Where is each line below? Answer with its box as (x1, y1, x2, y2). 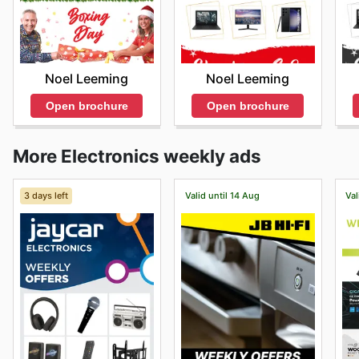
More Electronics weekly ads (13, 145, 261, 167)
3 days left (23, 190, 68, 202)
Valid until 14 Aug (184, 190, 260, 202)
